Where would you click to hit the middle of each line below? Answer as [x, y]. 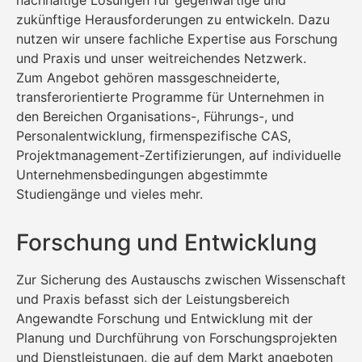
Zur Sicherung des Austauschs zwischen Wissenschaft [181, 279]
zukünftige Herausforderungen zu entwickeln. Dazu [173, 19]
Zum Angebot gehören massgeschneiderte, [148, 77]
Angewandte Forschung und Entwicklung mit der [164, 318]
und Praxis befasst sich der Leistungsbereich [153, 299]
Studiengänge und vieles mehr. [109, 194]
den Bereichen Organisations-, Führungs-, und [155, 116]
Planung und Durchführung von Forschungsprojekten [177, 337]
